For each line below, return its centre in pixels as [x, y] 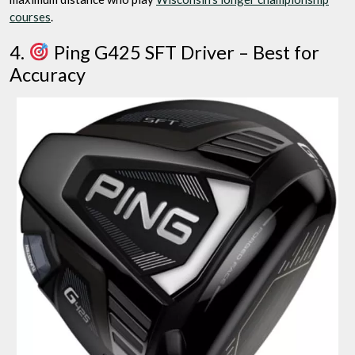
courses [30, 17]
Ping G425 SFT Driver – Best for [184, 52]
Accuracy [48, 74]
